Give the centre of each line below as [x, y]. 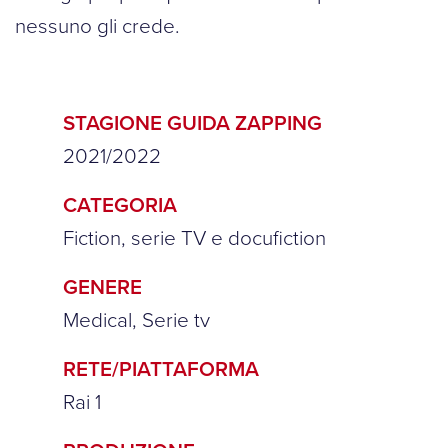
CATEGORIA [120, 204]
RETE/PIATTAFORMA [161, 368]
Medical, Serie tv [136, 319]
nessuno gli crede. [97, 25]
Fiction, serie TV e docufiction [194, 237]
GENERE [102, 286]
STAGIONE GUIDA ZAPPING [192, 122]
